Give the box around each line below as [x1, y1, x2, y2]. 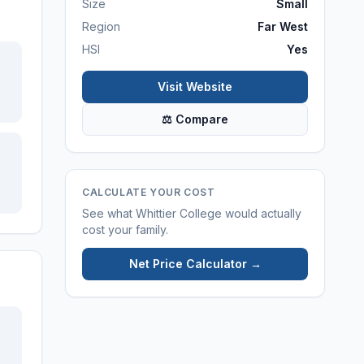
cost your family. [82, 223, 168, 236]
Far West [258, 19, 308, 33]
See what [82, 206, 136, 220]
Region [82, 19, 120, 33]
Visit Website [158, 80, 232, 93]
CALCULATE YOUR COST [82, 186, 215, 198]
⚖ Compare [162, 112, 228, 126]
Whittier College [136, 206, 222, 220]
